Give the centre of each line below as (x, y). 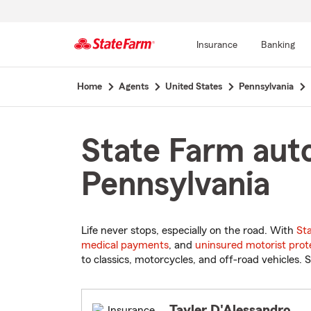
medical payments (125, 245)
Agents (133, 87)
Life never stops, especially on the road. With (189, 231)
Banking (278, 45)
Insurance (217, 45)
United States (193, 87)
